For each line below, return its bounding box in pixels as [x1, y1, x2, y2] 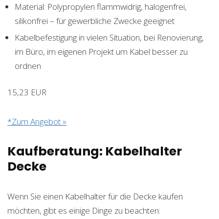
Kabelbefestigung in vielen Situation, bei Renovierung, [15, 31, 204, 43]
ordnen [15, 60, 41, 71]
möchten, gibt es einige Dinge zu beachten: [7, 204, 160, 216]
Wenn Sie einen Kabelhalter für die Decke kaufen [7, 190, 183, 202]
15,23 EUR [7, 86, 46, 98]
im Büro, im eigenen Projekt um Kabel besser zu [15, 45, 188, 57]
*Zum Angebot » [7, 115, 66, 127]
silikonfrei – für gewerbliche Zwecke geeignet [15, 15, 175, 26]
